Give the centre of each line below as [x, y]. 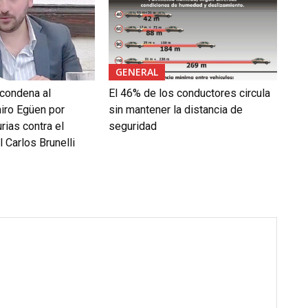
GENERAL [136, 71]
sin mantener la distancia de [175, 109]
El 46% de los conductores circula [189, 93]
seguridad [132, 126]
